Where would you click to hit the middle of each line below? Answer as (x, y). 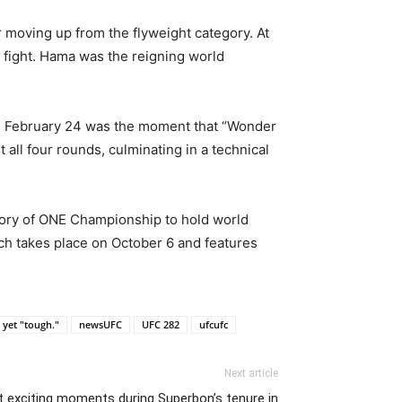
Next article (251, 373)
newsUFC (100, 324)
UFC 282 (161, 324)
